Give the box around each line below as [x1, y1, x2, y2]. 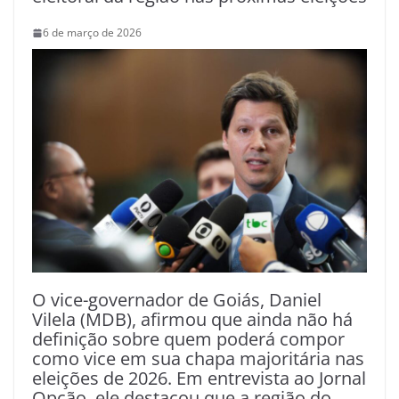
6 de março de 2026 [43, 25, 142, 41]
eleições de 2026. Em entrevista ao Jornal [32, 366, 366, 390]
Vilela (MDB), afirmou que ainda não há [32, 307, 353, 331]
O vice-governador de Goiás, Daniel [32, 288, 322, 312]
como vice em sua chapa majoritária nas [32, 346, 364, 370]
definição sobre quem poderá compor [32, 327, 345, 351]
